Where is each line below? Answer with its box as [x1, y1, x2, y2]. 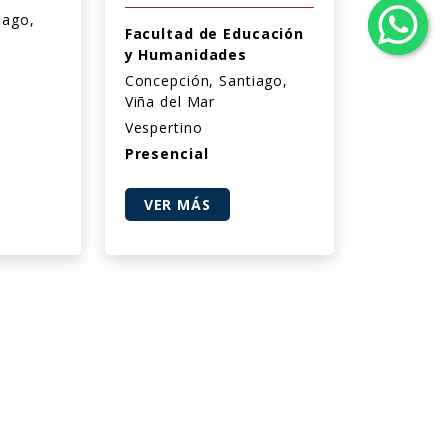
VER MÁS [143, 195, 211, 214]
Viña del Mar [124, 92, 216, 111]
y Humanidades [124, 45, 248, 64]
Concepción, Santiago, [124, 71, 289, 90]
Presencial [124, 144, 209, 163]
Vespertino [124, 118, 203, 137]
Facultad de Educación [124, 24, 305, 43]
